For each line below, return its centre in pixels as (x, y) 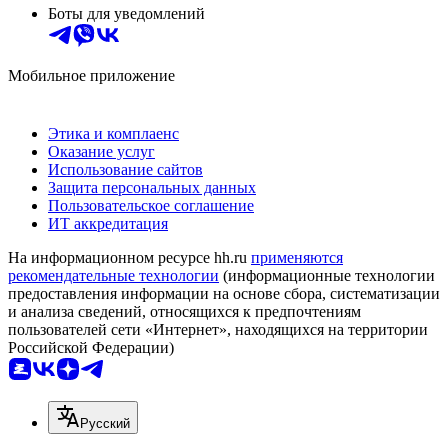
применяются (297, 258)
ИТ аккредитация (108, 224)
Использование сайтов (125, 170)
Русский (105, 424)
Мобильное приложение (91, 76)
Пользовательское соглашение (151, 206)
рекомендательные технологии (113, 276)
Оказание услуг (101, 152)
